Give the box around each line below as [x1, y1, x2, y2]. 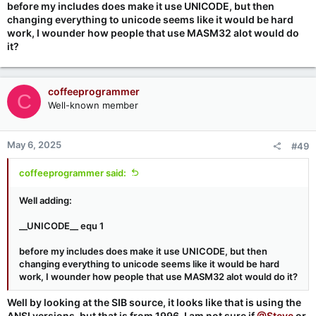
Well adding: [19, 195, 72, 207]
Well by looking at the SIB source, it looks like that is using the [7, 296, 301, 309]
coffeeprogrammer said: [19, 167, 126, 179]
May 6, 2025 [7, 139, 61, 151]
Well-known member [48, 99, 138, 111]
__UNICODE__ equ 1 [19, 220, 104, 232]
